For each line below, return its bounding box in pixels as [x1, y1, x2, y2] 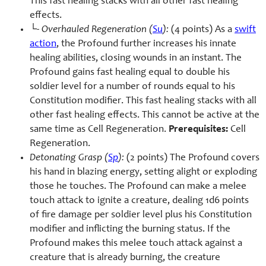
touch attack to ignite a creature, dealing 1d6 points [30, 195, 249, 206]
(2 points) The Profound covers [124, 153, 259, 163]
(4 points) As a [169, 24, 235, 35]
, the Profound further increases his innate [56, 39, 236, 49]
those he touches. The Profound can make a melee [30, 181, 246, 192]
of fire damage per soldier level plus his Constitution [30, 210, 252, 220]
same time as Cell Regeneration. [30, 124, 169, 135]
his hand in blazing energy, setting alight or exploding [30, 167, 257, 178]
